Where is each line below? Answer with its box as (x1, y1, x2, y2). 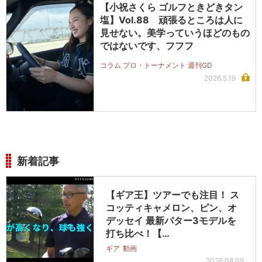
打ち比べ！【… (106, 227, 170, 240)
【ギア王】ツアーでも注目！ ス (106, 189, 239, 201)
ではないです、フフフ (100, 40, 194, 52)
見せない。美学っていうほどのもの (100, 27, 250, 39)
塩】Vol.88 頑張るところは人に (100, 14, 243, 26)
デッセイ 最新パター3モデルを (106, 215, 236, 227)
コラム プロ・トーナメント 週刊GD (100, 61, 212, 70)
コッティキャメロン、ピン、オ (106, 202, 237, 214)
